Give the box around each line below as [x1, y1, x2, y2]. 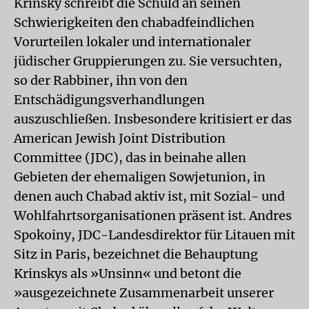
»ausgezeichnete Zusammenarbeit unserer [14, 285, 274, 301]
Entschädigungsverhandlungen [14, 92, 205, 108]
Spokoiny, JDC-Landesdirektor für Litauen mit [14, 227, 295, 243]
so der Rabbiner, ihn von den [14, 72, 188, 88]
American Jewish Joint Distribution [14, 130, 226, 146]
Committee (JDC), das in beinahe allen [14, 150, 246, 166]
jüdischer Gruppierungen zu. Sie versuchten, [14, 53, 282, 69]
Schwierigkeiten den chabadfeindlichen [14, 14, 255, 30]
